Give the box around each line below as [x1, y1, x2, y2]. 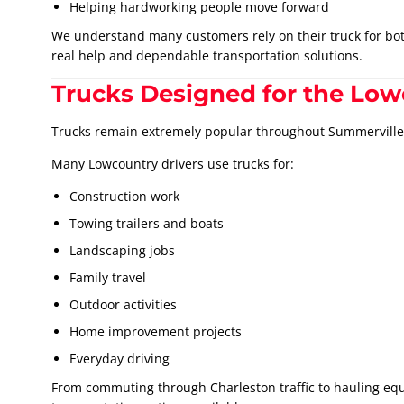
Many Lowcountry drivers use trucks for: [51, 155, 294, 173]
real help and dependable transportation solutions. [51, 47, 363, 65]
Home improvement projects [69, 323, 242, 341]
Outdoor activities [69, 296, 177, 314]
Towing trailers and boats [69, 215, 224, 233]
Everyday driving [69, 350, 170, 368]
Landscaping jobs [69, 242, 175, 260]
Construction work [69, 188, 179, 206]
